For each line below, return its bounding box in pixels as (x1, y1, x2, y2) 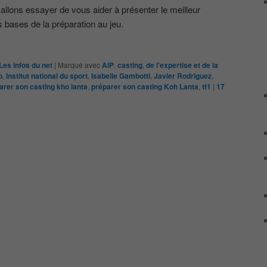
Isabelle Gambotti (91, 70, 150, 81)
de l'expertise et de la (146, 59, 218, 70)
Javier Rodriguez (154, 70, 212, 81)
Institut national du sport (6, 70, 88, 81)
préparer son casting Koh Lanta (91, 80, 198, 92)
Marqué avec (58, 59, 100, 70)
